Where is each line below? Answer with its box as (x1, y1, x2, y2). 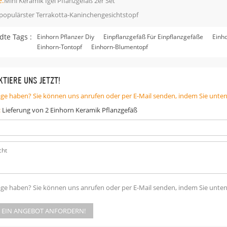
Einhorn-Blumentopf (91, 42, 148, 51)
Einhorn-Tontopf (37, 42, 82, 51)
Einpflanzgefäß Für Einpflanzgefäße (103, 32, 203, 41)
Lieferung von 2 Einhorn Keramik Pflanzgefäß (2, 105, 137, 115)
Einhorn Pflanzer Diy (37, 32, 94, 41)
